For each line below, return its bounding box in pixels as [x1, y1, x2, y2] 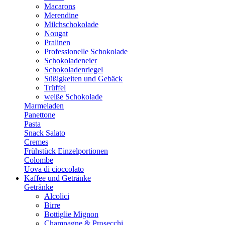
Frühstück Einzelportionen [24, 147, 108, 155]
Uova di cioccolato [24, 165, 84, 173]
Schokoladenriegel [44, 65, 103, 74]
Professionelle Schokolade [44, 47, 128, 56]
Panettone [24, 110, 55, 119]
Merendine [44, 11, 78, 20]
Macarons [44, 2, 75, 11]
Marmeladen [24, 101, 64, 110]
